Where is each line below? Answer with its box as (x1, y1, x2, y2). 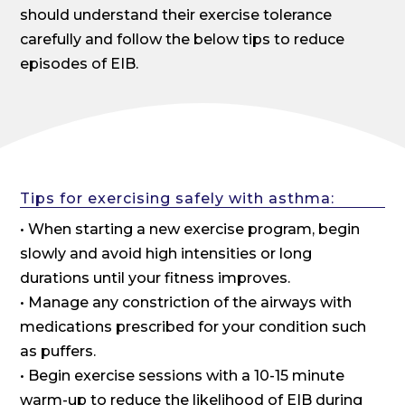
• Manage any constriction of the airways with (20, 293, 353, 311)
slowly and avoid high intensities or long (20, 244, 313, 262)
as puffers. (20, 342, 97, 360)
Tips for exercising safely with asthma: (20, 189, 335, 207)
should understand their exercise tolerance (20, 5, 333, 24)
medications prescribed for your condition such (20, 317, 367, 335)
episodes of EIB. (20, 54, 139, 72)
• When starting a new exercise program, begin (20, 220, 361, 238)
